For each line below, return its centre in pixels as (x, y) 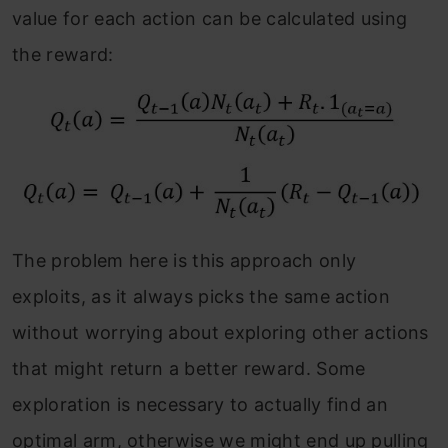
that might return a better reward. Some (189, 369)
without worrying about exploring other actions (220, 333)
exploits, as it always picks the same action (201, 297)
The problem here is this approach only (184, 261)
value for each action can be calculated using (210, 19)
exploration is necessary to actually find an (200, 405)
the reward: (63, 55)
